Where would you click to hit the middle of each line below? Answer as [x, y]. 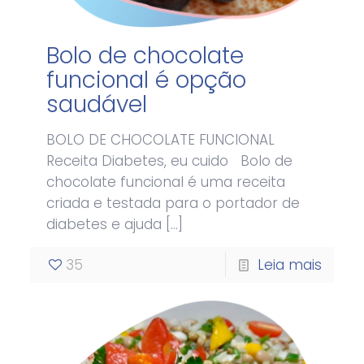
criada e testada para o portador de [173, 204]
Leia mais [289, 265]
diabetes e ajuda [104, 225]
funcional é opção [147, 80]
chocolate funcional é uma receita [166, 182]
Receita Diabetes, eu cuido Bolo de [170, 161]
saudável [97, 105]
